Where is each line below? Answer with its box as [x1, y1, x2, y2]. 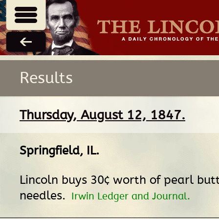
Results [20, 68, 73, 88]
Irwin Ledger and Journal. [71, 190, 190, 202]
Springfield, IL [20, 143, 96, 158]
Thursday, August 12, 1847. [20, 107, 185, 123]
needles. [20, 188, 69, 203]
